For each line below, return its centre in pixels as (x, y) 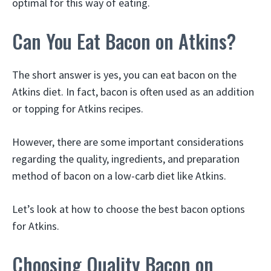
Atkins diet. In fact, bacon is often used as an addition (133, 92)
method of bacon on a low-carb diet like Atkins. (119, 176)
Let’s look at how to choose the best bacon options (129, 209)
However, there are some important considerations (128, 142)
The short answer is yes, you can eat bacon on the (124, 75)
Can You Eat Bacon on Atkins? (124, 41)
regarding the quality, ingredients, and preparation (126, 159)
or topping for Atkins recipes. (78, 109)
